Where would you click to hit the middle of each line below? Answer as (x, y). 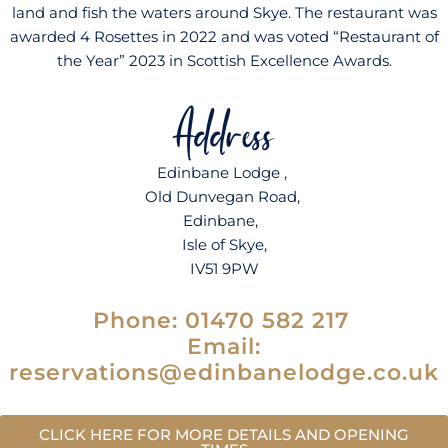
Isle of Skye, (224, 244)
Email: (224, 346)
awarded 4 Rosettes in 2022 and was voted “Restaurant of (224, 36)
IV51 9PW (224, 268)
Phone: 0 (146, 320)
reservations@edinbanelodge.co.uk (224, 372)
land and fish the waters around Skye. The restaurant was (224, 12)
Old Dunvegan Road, (224, 196)
